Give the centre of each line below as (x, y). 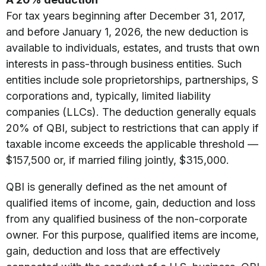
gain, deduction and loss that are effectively (113, 251)
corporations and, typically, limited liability (108, 96)
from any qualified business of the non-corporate (126, 219)
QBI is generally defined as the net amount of (117, 187)
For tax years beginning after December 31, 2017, (126, 16)
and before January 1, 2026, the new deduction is (127, 32)
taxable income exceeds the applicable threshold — (132, 144)
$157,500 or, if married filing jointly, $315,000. (118, 160)
